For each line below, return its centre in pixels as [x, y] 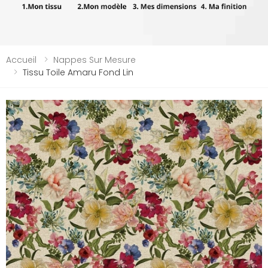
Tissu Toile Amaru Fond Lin [78, 72]
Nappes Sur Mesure [95, 60]
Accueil [21, 60]
